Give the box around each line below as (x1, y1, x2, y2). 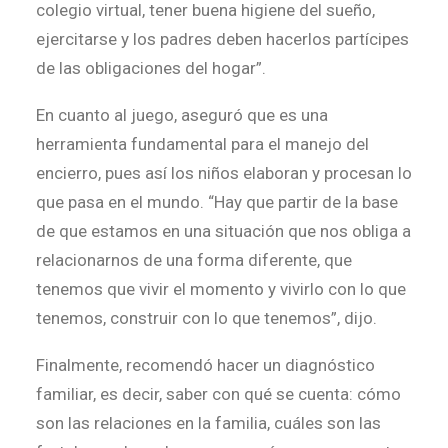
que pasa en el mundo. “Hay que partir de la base (36, 192, 398, 212)
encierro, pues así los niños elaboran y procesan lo (36, 163, 412, 183)
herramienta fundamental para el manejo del (36, 134, 369, 154)
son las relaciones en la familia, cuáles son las (36, 413, 381, 433)
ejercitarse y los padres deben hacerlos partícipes (36, 29, 409, 49)
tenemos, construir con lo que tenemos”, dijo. (36, 308, 377, 328)
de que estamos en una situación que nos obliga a (36, 221, 411, 241)
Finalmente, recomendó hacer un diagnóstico (36, 355, 375, 375)
